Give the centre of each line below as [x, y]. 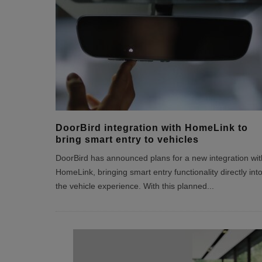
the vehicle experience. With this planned [131, 186]
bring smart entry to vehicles [127, 139]
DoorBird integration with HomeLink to [151, 128]
